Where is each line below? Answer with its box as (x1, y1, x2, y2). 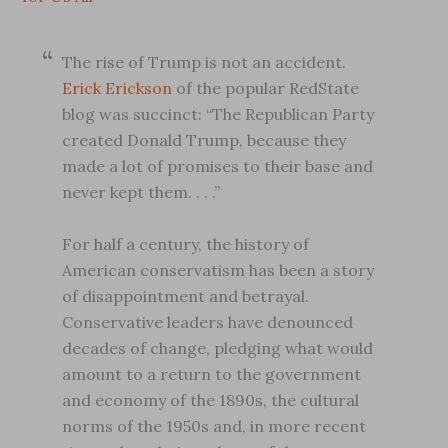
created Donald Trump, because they (62, 130, 347, 150)
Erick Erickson (62, 78, 173, 98)
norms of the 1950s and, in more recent (62, 416, 367, 436)
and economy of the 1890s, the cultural (62, 390, 360, 410)
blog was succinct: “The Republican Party (62, 104, 375, 124)
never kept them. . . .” (62, 182, 221, 202)
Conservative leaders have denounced (62, 312, 354, 332)
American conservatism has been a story (62, 260, 375, 280)
